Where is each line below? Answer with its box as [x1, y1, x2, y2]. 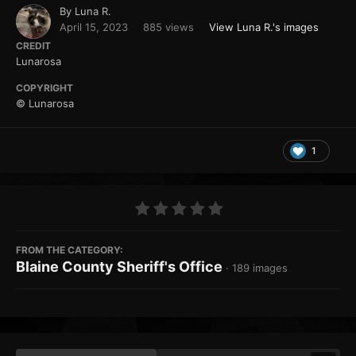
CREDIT [16, 40, 51, 52]
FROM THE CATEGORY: [16, 244, 123, 257]
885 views [143, 21, 194, 34]
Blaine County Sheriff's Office [16, 258, 222, 276]
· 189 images [226, 261, 288, 275]
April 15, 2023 [60, 21, 128, 34]
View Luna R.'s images [209, 21, 319, 34]
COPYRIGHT [16, 82, 73, 95]
